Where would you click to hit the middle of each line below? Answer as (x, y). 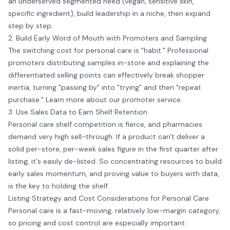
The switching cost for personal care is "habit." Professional (108, 50)
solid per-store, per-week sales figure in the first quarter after (113, 149)
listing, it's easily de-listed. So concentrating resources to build (115, 161)
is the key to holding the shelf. (59, 186)
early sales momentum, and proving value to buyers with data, (114, 174)
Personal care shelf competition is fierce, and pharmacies (105, 124)
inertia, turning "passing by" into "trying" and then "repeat (105, 87)
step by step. (31, 26)
